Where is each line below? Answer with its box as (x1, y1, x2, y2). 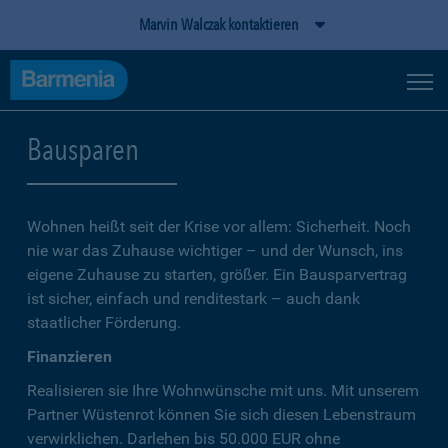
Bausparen (27, 131, 139, 167)
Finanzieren (27, 347, 112, 366)
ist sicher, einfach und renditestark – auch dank (27, 289, 360, 308)
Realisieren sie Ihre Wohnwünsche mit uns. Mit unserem (27, 381, 419, 400)
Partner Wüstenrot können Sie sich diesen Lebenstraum (27, 405, 416, 424)
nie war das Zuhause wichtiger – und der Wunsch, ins (27, 241, 403, 260)
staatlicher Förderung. (27, 313, 181, 332)
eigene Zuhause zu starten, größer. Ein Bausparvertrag (27, 265, 407, 284)
